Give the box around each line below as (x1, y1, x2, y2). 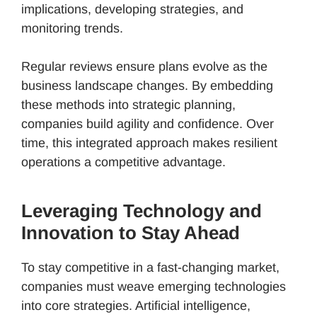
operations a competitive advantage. (21, 154, 226, 169)
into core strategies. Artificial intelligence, (21, 298, 250, 313)
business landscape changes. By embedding (21, 78, 273, 93)
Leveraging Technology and (21, 200, 262, 221)
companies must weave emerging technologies (21, 279, 286, 294)
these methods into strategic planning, (21, 97, 236, 112)
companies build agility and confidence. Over (21, 116, 274, 131)
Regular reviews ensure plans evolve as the (21, 59, 267, 74)
